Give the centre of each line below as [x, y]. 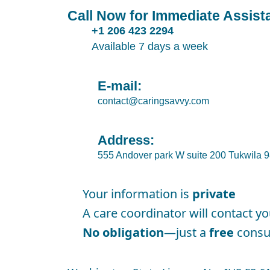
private [214, 194]
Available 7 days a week [150, 46]
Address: [126, 140]
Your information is [137, 194]
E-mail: [120, 86]
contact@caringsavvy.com [153, 101]
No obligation [123, 232]
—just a [187, 232]
